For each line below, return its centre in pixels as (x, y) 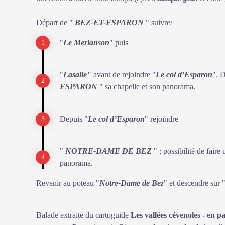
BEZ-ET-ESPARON (109, 22)
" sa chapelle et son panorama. (146, 87)
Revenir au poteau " (68, 183)
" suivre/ (158, 22)
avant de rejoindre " (125, 75)
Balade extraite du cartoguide (83, 215)
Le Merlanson (86, 42)
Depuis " (74, 119)
